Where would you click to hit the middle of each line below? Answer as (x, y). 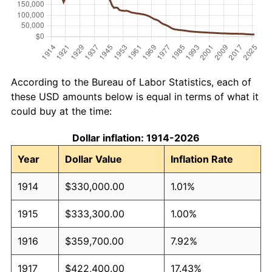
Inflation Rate (202, 159)
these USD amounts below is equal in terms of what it (135, 96)
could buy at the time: (61, 111)
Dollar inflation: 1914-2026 (136, 138)
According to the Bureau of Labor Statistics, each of (131, 82)
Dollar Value (93, 159)
